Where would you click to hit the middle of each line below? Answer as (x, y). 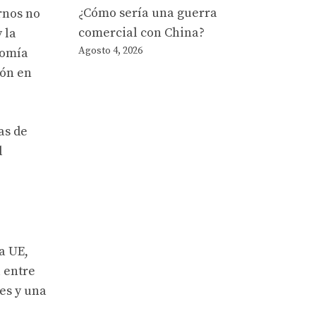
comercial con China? (141, 33)
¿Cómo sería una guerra (148, 13)
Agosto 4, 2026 (110, 51)
